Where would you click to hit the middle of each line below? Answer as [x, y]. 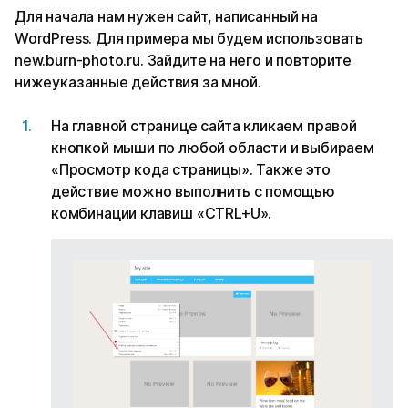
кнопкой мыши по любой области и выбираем [213, 148]
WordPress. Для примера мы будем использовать [189, 39]
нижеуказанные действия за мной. [138, 82]
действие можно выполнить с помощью [193, 192]
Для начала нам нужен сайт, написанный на [166, 17]
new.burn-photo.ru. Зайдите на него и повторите [183, 61]
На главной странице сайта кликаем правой [204, 126]
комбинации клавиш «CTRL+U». [162, 214]
